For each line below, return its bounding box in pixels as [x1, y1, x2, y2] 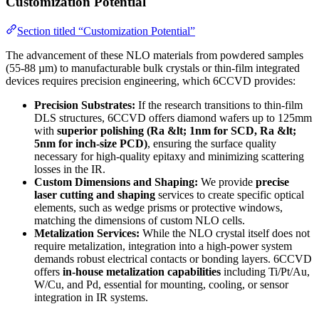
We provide [198, 175, 256, 188]
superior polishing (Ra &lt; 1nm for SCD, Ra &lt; [57, 124, 296, 137]
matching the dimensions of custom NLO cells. [34, 214, 245, 226]
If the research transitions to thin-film [135, 98, 303, 111]
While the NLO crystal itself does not [140, 226, 310, 239]
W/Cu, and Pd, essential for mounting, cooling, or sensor [34, 278, 288, 291]
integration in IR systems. [34, 291, 148, 303]
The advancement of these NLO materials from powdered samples [6, 48, 303, 61]
